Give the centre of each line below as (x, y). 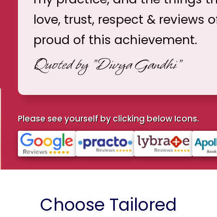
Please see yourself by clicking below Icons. (108, 118)
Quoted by (62, 64)
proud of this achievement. (115, 40)
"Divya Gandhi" (136, 64)
